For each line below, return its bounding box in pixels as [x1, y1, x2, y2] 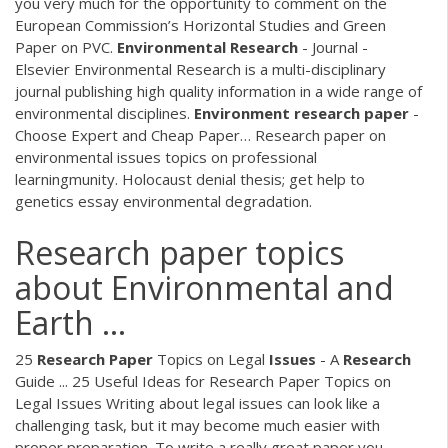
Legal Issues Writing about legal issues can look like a [15, 392, 380, 413]
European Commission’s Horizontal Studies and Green [15, 15, 386, 36]
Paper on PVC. [15, 37, 117, 58]
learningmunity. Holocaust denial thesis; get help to [15, 169, 365, 190]
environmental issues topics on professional [15, 147, 317, 168]
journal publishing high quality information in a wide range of [15, 81, 422, 102]
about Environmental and [15, 265, 394, 309]
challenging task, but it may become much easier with [15, 414, 380, 435]
